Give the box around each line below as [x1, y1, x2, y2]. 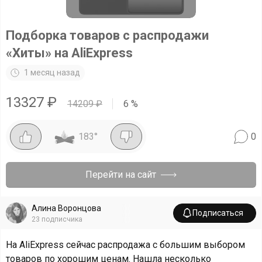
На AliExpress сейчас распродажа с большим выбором [6, 239, 245, 250]
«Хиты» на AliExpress [6, 46, 133, 60]
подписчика [42, 215, 82, 223]
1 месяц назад [24, 68, 80, 77]
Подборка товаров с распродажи [6, 28, 209, 43]
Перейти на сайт [85, 169, 156, 180]
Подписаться [192, 208, 243, 218]
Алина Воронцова [32, 203, 101, 213]
